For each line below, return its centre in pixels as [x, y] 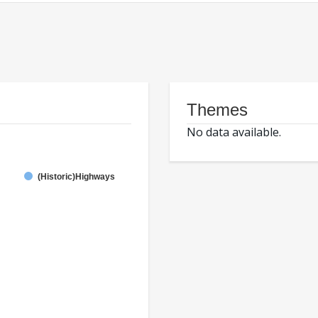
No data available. [234, 132]
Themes [217, 110]
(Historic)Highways [76, 177]
